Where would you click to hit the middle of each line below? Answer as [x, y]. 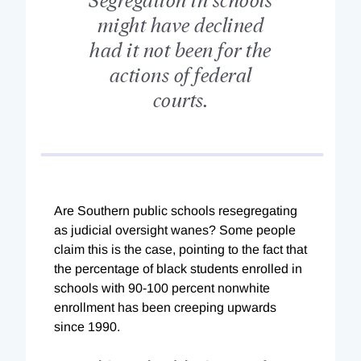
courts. [180, 98]
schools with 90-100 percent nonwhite [162, 288]
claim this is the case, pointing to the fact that [180, 249]
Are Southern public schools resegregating [176, 210]
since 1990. [87, 326]
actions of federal [180, 73]
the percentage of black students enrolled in [178, 268]
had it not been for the [180, 48]
